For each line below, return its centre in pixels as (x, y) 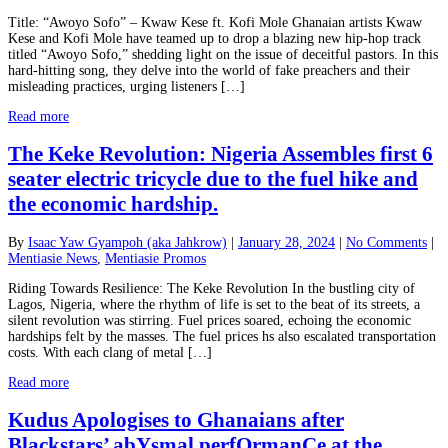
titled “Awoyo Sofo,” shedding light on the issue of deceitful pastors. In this (223, 54)
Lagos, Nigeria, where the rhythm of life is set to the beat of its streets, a (214, 304)
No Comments (386, 242)
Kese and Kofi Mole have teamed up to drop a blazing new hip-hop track (214, 38)
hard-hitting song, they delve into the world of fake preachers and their (209, 70)
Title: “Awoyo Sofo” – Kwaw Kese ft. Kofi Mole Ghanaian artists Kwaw (215, 22)
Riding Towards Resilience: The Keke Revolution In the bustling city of (211, 288)
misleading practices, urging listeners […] (126, 86)
